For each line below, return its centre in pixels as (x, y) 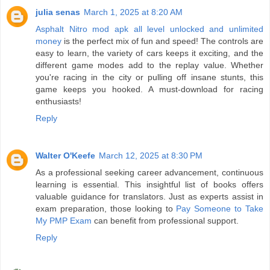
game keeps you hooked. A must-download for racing (149, 89)
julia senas (58, 12)
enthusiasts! (58, 101)
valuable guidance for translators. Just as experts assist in (149, 196)
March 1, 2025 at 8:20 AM (133, 12)
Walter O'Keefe (65, 155)
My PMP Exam (64, 220)
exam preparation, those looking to (106, 208)
